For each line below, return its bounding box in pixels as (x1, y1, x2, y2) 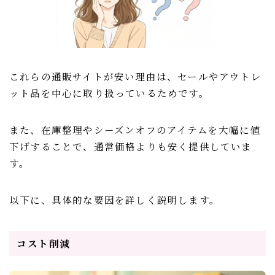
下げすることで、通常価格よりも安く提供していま (9, 139, 252, 153)
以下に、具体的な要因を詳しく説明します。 (9, 193, 220, 207)
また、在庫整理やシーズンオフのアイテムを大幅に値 (9, 123, 261, 137)
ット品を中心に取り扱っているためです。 (9, 86, 209, 100)
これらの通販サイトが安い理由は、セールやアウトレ (9, 69, 261, 83)
